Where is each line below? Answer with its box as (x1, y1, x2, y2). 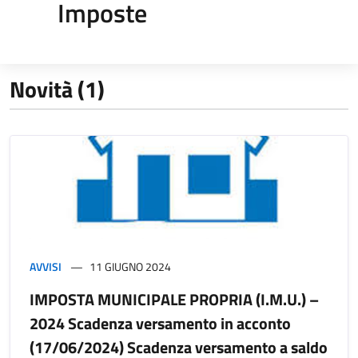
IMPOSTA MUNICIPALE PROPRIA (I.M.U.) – (30, 286, 319, 312)
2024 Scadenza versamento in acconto (30, 310, 291, 336)
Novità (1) (10, 71, 105, 106)
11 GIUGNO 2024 (89, 257, 171, 275)
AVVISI (30, 257, 62, 275)
